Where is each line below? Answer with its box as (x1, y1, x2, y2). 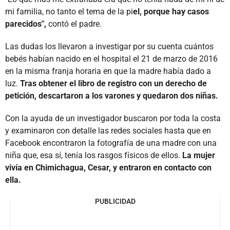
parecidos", (5, 18, 46, 29)
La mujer (182, 150, 215, 160)
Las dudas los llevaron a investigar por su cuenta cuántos (5, 41, 214, 51)
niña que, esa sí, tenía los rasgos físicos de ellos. (5, 150, 182, 160)
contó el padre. (46, 18, 102, 29)
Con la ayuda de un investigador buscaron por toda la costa (5, 113, 221, 123)
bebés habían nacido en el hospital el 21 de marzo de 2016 (5, 53, 218, 64)
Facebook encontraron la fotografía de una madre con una (5, 138, 217, 148)
